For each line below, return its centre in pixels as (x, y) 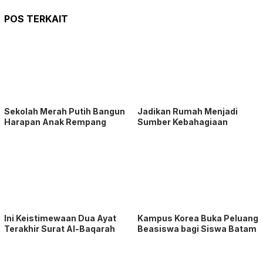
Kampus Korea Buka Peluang (198, 218)
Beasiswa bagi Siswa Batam (197, 228)
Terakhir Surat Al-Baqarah (60, 228)
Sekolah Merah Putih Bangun (65, 111)
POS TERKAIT (36, 18)
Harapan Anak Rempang (55, 122)
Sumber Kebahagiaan (183, 122)
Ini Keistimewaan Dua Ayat (60, 218)
